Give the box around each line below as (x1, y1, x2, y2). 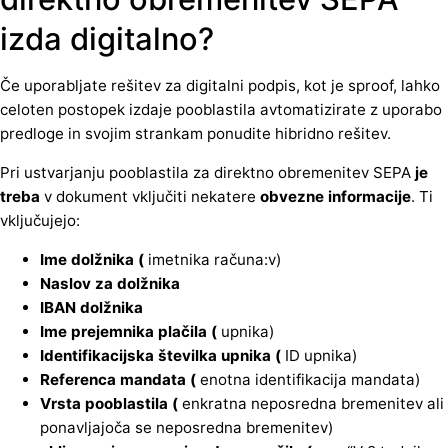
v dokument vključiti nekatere (40, 187, 260, 207)
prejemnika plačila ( (71, 322, 217, 342)
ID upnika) (281, 346, 357, 366)
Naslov (40, 274, 91, 294)
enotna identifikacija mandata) (196, 370, 420, 390)
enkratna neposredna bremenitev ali (182, 394, 444, 414)
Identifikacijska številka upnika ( (40, 346, 281, 366)
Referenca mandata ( (40, 370, 196, 390)
